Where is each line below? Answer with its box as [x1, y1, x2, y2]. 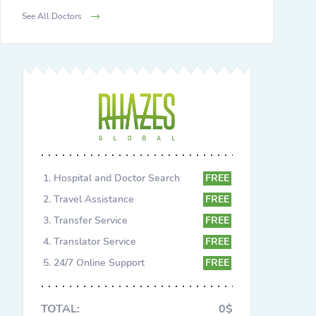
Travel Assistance [54, 192, 134, 206]
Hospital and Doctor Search [54, 171, 180, 185]
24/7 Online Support [54, 255, 145, 269]
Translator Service [54, 234, 136, 248]
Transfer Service [54, 213, 128, 227]
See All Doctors [22, 11, 84, 22]
